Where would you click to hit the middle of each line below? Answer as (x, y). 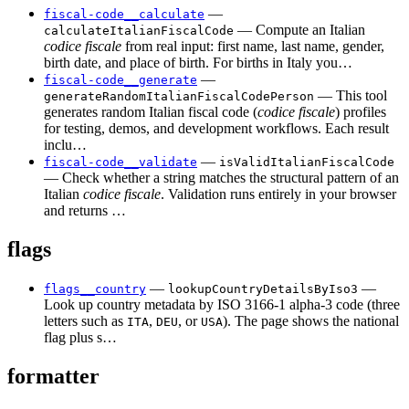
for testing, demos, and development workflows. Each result (216, 128)
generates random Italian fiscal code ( (151, 111)
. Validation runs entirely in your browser (278, 194)
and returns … (85, 210)
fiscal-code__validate (121, 162)
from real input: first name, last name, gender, (253, 46)
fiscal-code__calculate (124, 14)
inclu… (65, 144)
